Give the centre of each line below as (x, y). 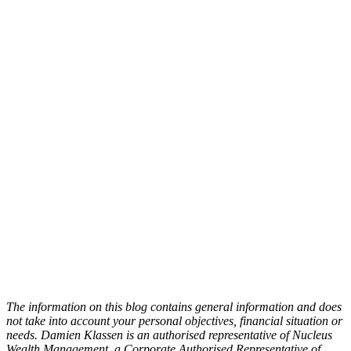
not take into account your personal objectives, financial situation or (174, 321)
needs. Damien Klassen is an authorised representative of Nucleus (169, 335)
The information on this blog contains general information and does (174, 307)
